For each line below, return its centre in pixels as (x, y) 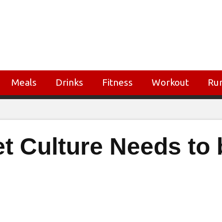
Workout (170, 82)
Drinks (69, 82)
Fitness (117, 82)
